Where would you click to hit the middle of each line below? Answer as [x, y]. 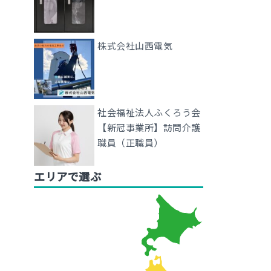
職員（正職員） [130, 142]
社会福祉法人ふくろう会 [149, 112]
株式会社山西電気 [135, 46]
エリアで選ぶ [67, 176]
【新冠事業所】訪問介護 [149, 127]
